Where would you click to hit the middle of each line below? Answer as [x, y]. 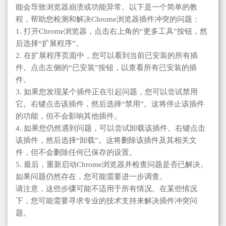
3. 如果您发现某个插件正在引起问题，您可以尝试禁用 [107, 92]
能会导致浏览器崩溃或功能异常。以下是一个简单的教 [106, 7]
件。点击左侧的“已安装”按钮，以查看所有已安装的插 [106, 67]
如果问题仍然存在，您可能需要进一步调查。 [91, 176]
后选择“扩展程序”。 [49, 43]
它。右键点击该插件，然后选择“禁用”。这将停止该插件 [110, 104]
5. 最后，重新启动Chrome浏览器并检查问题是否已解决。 [112, 164]
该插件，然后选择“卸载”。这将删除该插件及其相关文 [106, 140]
